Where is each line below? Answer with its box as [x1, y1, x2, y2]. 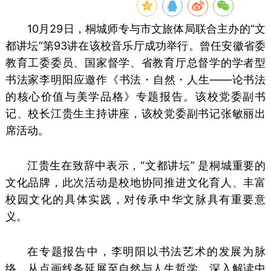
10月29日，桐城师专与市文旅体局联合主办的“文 [27, 22, 266, 35]
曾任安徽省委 [199, 39, 266, 52]
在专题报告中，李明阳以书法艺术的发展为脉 [27, 244, 266, 258]
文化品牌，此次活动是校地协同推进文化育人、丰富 [5, 175, 266, 189]
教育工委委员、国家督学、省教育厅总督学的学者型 [5, 56, 266, 69]
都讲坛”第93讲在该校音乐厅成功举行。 [5, 39, 200, 52]
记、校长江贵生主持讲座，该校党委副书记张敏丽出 [5, 106, 266, 120]
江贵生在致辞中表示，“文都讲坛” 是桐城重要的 [27, 158, 266, 172]
